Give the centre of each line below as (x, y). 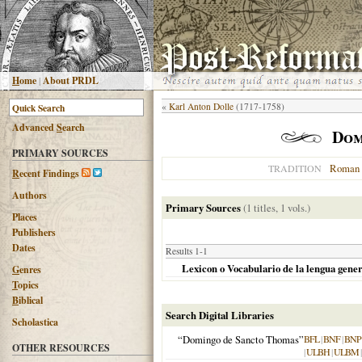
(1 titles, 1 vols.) (277, 208)
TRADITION (295, 168)
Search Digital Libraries (220, 315)
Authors (29, 195)
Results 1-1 (187, 251)
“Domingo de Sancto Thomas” (241, 339)
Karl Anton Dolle (201, 106)
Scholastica (35, 322)
